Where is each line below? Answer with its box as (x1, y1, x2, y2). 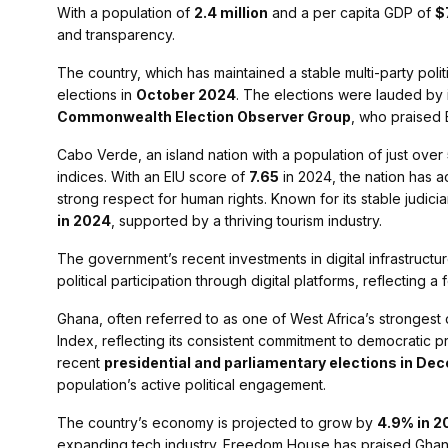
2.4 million (194, 4, 268, 22)
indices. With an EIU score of (57, 168, 249, 186)
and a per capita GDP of (268, 4, 435, 22)
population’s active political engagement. (57, 376, 326, 394)
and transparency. (57, 26, 175, 44)
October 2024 (136, 86, 236, 104)
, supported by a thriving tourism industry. (111, 212, 382, 230)
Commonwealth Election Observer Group (57, 108, 351, 126)
